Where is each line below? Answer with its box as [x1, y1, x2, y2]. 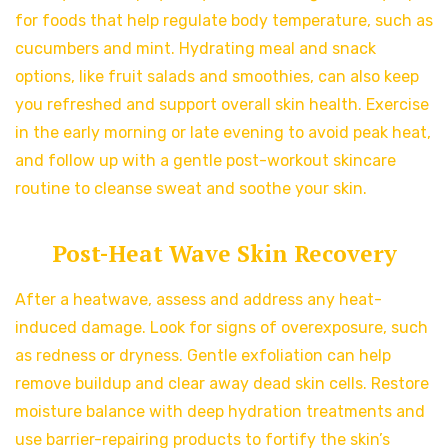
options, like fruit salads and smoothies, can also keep [15, 67, 419, 87]
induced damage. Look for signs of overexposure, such [15, 317, 428, 337]
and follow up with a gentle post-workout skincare [15, 151, 396, 171]
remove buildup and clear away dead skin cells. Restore [15, 373, 429, 393]
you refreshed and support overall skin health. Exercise [15, 95, 429, 115]
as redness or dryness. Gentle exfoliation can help [15, 345, 391, 365]
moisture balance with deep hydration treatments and [15, 401, 425, 421]
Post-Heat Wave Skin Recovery [51, 237, 397, 269]
